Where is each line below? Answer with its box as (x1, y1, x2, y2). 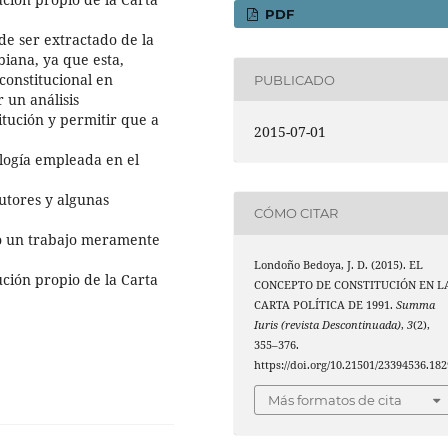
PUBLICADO (254, 71, 336, 88)
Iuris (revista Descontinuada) (254, 317, 402, 332)
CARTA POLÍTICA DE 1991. (254, 297, 397, 312)
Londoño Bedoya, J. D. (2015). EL (254, 257, 424, 272)
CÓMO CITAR (254, 205, 339, 222)
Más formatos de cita (268, 392, 403, 409)
